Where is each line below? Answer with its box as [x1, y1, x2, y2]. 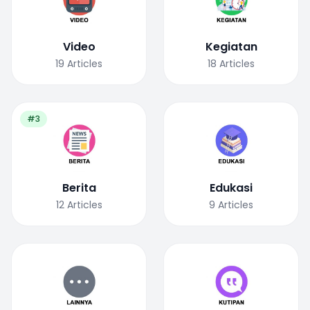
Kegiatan [205, 38, 257, 55]
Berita [62, 179, 96, 196]
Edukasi [210, 179, 253, 196]
